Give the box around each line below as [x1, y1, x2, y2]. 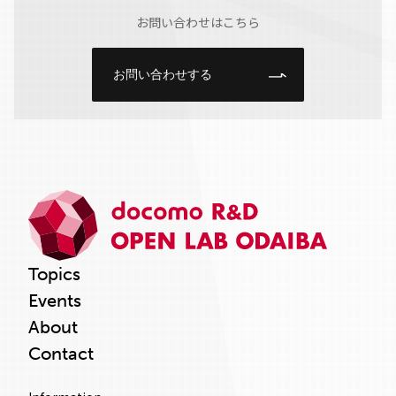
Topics [28, 263, 80, 285]
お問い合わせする [113, 67, 212, 81]
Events [28, 290, 81, 311]
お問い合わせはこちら [136, 13, 260, 31]
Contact [28, 343, 94, 364]
